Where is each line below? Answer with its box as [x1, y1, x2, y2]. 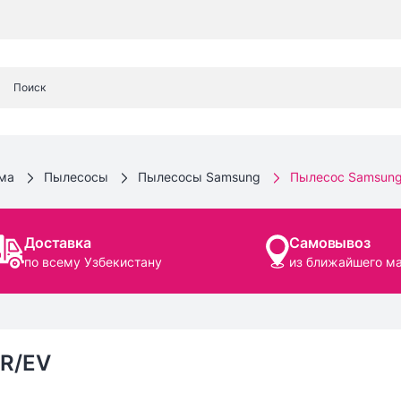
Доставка [24, 233, 91, 252]
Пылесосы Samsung [138, 169, 260, 184]
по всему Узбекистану [24, 253, 163, 269]
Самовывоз [289, 233, 371, 252]
